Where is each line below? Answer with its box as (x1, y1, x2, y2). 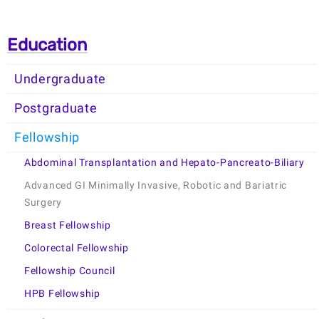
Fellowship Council (24, 264, 115, 277)
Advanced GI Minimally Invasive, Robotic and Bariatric (24, 179, 288, 192)
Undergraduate (14, 71, 107, 86)
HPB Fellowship (24, 287, 100, 300)
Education (7, 34, 88, 55)
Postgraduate (14, 100, 98, 115)
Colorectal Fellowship (24, 241, 129, 254)
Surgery (24, 196, 62, 209)
